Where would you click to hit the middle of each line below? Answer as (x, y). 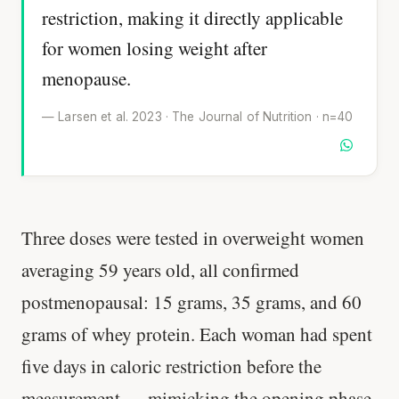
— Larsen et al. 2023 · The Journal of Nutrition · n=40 (198, 117)
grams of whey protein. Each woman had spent (197, 334)
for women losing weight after (155, 49)
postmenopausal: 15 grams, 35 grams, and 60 (191, 301)
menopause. (86, 79)
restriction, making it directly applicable (192, 18)
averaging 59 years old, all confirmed (160, 269)
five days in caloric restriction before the (171, 366)
